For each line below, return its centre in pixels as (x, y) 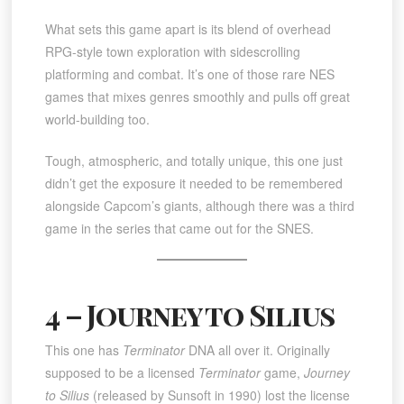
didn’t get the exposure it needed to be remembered (193, 183)
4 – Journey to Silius (190, 315)
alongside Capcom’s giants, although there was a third (199, 205)
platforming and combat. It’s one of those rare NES (189, 73)
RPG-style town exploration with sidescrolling (172, 51)
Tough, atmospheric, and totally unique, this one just (193, 160)
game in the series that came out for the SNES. (179, 228)
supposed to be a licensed (121, 372)
